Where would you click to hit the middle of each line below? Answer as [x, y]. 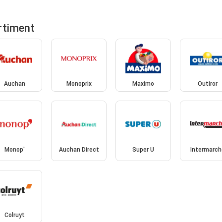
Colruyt [14, 215]
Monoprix [79, 84]
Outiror [207, 84]
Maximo [143, 84]
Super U [143, 149]
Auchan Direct [79, 149]
